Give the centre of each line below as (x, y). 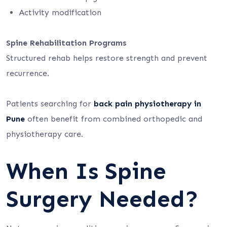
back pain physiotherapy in (147, 104)
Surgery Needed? (102, 199)
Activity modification (60, 12)
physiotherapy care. (45, 134)
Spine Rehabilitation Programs (66, 43)
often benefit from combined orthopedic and (113, 119)
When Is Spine (86, 171)
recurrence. (28, 73)
